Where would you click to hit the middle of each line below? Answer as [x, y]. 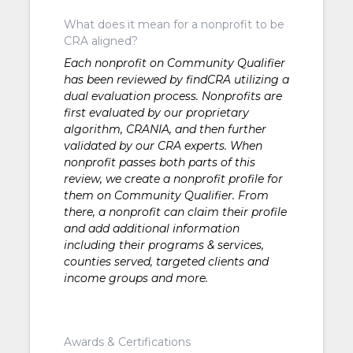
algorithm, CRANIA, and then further [165, 129]
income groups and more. [136, 278]
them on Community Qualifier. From [166, 195]
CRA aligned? [100, 41]
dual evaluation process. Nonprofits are [173, 96]
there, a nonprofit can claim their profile [175, 212]
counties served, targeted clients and [166, 261]
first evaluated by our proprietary [156, 112]
